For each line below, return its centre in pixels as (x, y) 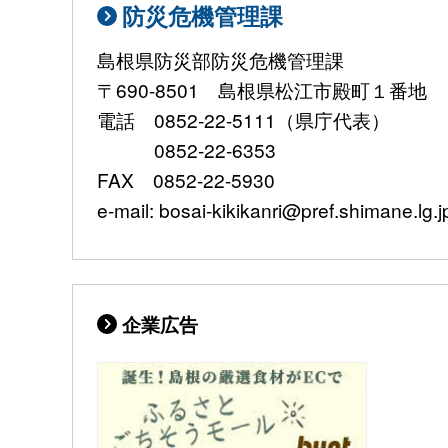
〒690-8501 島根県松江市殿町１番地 (262, 90)
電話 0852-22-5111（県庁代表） (243, 120)
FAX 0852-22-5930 (186, 180)
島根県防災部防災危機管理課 (220, 60)
